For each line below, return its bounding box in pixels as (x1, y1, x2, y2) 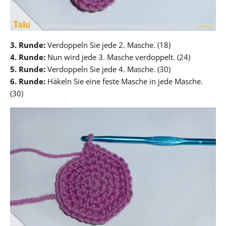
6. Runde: (10, 76, 45, 86)
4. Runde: (10, 51, 45, 62)
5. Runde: (10, 64, 45, 74)
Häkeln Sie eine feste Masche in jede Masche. (45, 76, 203, 86)
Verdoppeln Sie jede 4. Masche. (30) (45, 64, 171, 74)
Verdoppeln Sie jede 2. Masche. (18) (45, 39, 171, 50)
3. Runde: (10, 39, 45, 50)
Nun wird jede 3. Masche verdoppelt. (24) (45, 51, 190, 62)
